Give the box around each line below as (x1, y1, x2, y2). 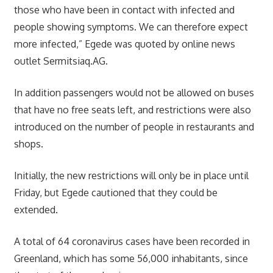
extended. (13, 203, 58, 216)
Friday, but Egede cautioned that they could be (13, 186, 218, 199)
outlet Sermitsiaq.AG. (13, 54, 108, 67)
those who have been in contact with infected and (13, 3, 235, 16)
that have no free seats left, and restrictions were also (13, 103, 251, 116)
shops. (13, 137, 43, 150)
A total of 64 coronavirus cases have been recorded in (13, 235, 250, 247)
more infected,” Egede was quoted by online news (13, 37, 235, 50)
